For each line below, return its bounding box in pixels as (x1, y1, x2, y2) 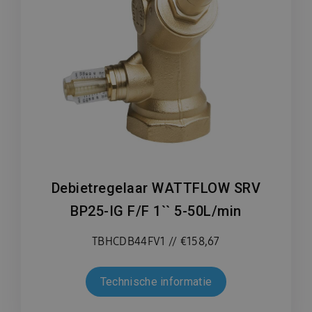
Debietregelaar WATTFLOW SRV (51, 180, 261, 197)
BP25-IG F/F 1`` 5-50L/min (70, 203, 242, 220)
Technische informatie (100, 275, 212, 289)
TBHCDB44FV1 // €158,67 (92, 234, 220, 249)
